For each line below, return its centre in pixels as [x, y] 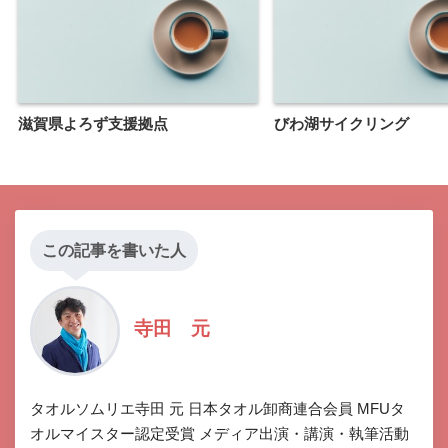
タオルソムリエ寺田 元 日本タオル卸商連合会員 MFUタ [217, 408]
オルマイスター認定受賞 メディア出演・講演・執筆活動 [219, 433]
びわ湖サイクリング [341, 123]
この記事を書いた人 [114, 250]
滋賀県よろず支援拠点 [93, 123]
